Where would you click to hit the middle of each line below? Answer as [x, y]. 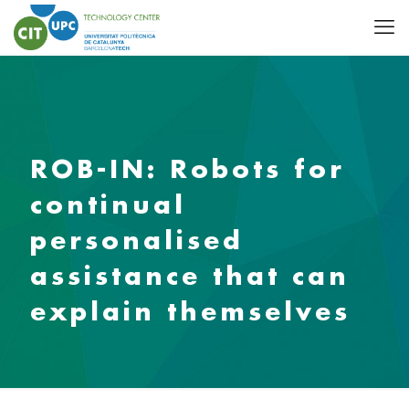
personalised [137, 240]
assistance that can [190, 275]
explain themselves [190, 311]
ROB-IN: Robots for [188, 168]
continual [108, 204]
